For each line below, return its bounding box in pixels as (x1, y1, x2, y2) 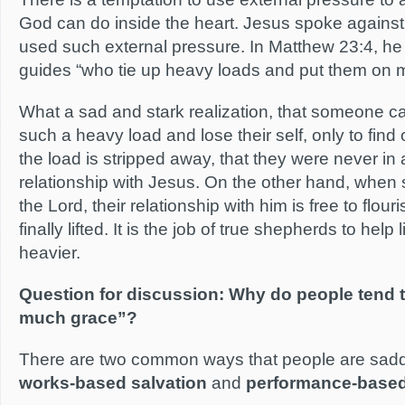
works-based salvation (19, 373, 207, 392)
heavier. (19, 243, 80, 262)
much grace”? (19, 308, 137, 327)
